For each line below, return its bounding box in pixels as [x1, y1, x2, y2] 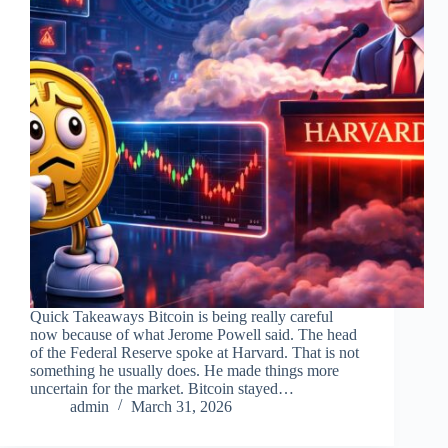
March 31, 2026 [131, 397, 232, 415]
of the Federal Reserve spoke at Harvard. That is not [30, 343, 359, 361]
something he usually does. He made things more [30, 361, 339, 379]
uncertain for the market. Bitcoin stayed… [30, 379, 294, 397]
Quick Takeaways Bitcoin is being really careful [30, 307, 333, 325]
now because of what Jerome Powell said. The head [30, 325, 357, 343]
